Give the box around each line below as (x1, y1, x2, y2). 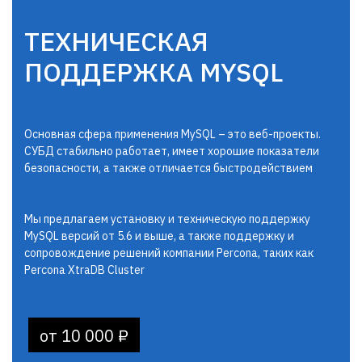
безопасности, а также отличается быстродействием (24, 161, 313, 175)
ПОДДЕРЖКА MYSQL (24, 55, 283, 89)
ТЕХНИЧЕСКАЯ (24, 24, 208, 58)
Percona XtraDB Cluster (24, 263, 145, 277)
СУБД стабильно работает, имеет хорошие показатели (24, 144, 319, 158)
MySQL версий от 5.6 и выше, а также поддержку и (24, 229, 294, 243)
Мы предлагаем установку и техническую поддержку (24, 212, 310, 226)
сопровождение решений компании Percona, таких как (24, 246, 314, 260)
